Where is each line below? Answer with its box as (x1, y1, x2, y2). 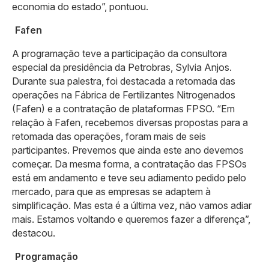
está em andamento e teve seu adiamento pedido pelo (12, 172, 246, 184)
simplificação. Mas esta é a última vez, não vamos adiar (12, 199, 252, 212)
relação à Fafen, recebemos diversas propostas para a (12, 116, 248, 129)
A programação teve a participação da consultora (12, 47, 227, 60)
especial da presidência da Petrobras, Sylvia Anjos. (12, 61, 232, 74)
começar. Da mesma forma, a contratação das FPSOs (12, 158, 247, 171)
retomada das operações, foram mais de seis (12, 130, 206, 143)
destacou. (12, 227, 55, 240)
